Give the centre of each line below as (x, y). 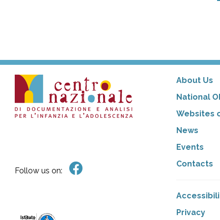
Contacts (194, 164)
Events (190, 147)
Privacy (191, 212)
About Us (194, 80)
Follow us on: (39, 170)
